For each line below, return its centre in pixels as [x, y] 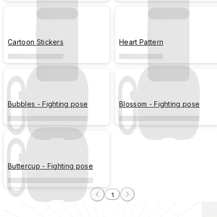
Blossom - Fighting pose [160, 104]
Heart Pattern [141, 42]
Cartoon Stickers [36, 42]
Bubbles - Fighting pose [48, 104]
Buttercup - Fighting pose [50, 166]
